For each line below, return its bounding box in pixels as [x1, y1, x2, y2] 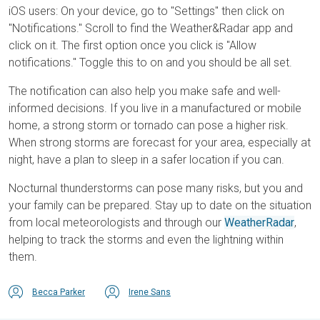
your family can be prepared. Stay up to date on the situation [9, 199, 311, 213]
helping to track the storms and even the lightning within [9, 233, 284, 247]
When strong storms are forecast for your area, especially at [9, 136, 311, 150]
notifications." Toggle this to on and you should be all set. [9, 56, 292, 70]
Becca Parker [32, 287, 85, 298]
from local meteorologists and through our [9, 216, 224, 230]
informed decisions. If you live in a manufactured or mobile [9, 101, 301, 116]
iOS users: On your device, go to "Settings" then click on [9, 4, 284, 19]
